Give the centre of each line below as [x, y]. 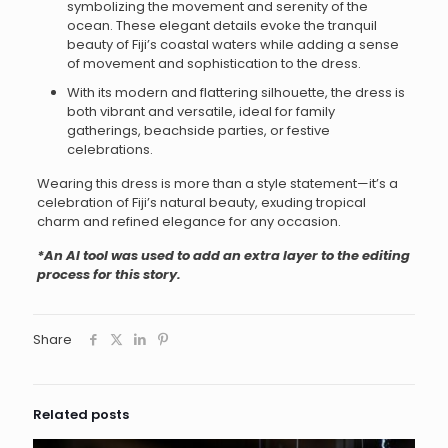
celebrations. [109, 150]
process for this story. [108, 275]
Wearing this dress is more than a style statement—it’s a [217, 184]
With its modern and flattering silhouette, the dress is [235, 93]
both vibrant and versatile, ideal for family [200, 112]
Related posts [81, 415]
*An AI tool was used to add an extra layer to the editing [223, 256]
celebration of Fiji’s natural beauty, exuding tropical [201, 203]
